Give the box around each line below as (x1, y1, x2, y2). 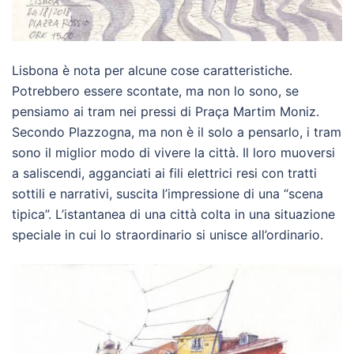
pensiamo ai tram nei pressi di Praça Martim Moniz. (12, 104, 319, 120)
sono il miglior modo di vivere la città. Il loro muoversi (12, 145, 335, 161)
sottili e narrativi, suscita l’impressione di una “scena (12, 186, 323, 202)
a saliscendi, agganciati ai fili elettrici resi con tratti (12, 165, 317, 182)
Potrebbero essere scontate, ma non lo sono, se (12, 83, 299, 100)
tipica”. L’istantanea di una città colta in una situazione (12, 206, 335, 223)
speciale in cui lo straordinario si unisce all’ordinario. (12, 227, 323, 243)
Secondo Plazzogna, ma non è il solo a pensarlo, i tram (12, 124, 341, 141)
